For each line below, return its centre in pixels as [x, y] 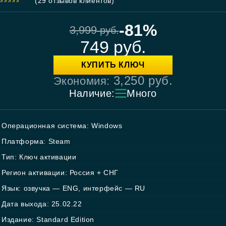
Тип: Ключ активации [39, 157]
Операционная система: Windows [62, 126]
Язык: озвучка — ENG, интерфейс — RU [73, 188]
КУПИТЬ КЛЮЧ [113, 65]
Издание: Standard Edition [48, 219]
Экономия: [83, 81]
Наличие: [92, 93]
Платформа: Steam [36, 141]
